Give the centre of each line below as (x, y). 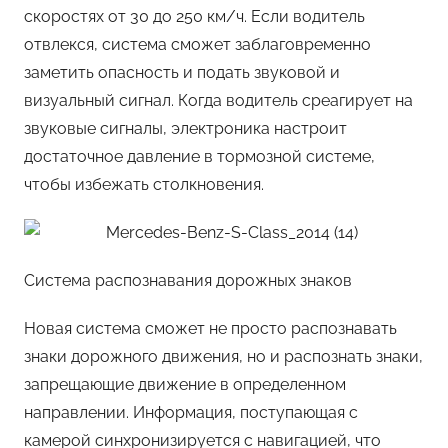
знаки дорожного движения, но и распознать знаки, (223, 357)
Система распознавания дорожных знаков (188, 281)
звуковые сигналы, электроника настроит (185, 129)
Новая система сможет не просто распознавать (210, 329)
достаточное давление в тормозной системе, (199, 157)
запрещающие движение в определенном (185, 385)
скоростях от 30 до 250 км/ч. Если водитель (194, 17)
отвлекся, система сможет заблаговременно (197, 45)
